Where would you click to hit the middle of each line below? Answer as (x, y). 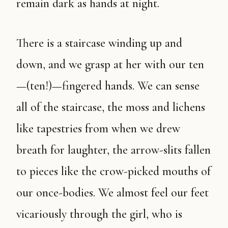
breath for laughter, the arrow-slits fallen (113, 150)
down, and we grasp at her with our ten (110, 64)
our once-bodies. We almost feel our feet (112, 193)
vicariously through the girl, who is (99, 214)
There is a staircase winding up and (23, 43)
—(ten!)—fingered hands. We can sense (108, 86)
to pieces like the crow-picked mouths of (113, 171)
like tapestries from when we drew (98, 129)
